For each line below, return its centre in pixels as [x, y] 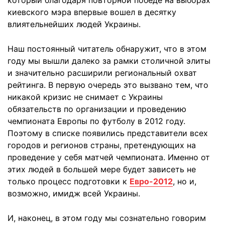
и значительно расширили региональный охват [102, 73]
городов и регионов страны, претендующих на [102, 145]
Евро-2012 [151, 181]
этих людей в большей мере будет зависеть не [102, 169]
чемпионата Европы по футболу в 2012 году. [96, 121]
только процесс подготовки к [69, 181]
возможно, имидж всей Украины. [74, 193]
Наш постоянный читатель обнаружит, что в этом [107, 48]
